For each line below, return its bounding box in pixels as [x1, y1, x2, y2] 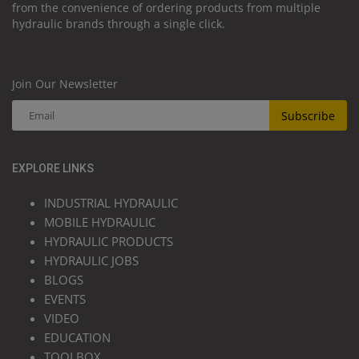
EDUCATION [44, 329, 111, 346]
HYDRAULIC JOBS [44, 252, 139, 269]
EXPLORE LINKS [12, 162, 94, 175]
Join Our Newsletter [12, 76, 118, 92]
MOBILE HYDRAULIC [44, 214, 155, 231]
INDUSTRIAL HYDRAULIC [44, 195, 178, 212]
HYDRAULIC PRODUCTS [44, 233, 173, 250]
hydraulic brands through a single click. [12, 16, 225, 32]
